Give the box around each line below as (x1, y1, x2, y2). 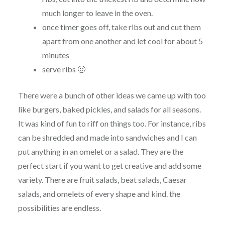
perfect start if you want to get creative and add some (18, 161, 201, 171)
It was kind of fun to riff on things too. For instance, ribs (18, 119, 206, 129)
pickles (85, 104, 110, 115)
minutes (42, 50, 69, 60)
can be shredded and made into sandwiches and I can (18, 133, 197, 143)
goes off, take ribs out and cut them (78, 22, 201, 32)
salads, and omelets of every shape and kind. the (18, 189, 180, 199)
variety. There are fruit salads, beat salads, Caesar (18, 175, 187, 185)
